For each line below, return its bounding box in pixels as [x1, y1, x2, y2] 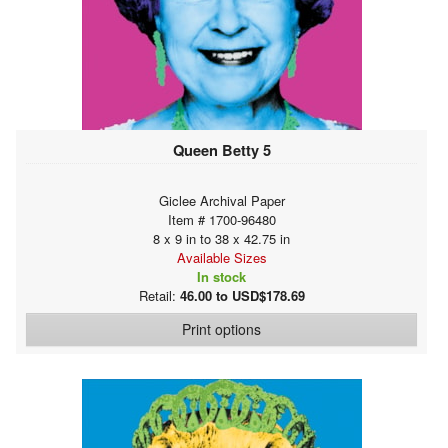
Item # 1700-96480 [167, 209, 276, 229]
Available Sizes [176, 247, 267, 267]
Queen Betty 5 [172, 138, 271, 161]
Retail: [138, 285, 180, 305]
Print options [182, 318, 261, 339]
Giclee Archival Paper [158, 190, 285, 210]
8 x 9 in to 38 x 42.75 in [153, 228, 290, 248]
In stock [197, 266, 246, 286]
